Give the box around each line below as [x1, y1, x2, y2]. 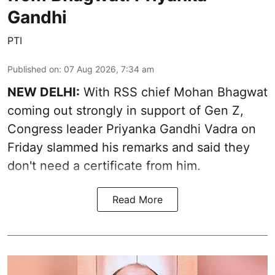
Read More [112, 193, 163, 206]
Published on [7, 64, 59, 75]
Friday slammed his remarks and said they [7, 140, 250, 155]
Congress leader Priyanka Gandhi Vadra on [7, 122, 256, 137]
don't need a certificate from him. [7, 158, 201, 174]
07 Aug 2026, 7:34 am [64, 64, 154, 75]
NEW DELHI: [7, 85, 80, 100]
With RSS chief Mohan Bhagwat [80, 85, 268, 100]
